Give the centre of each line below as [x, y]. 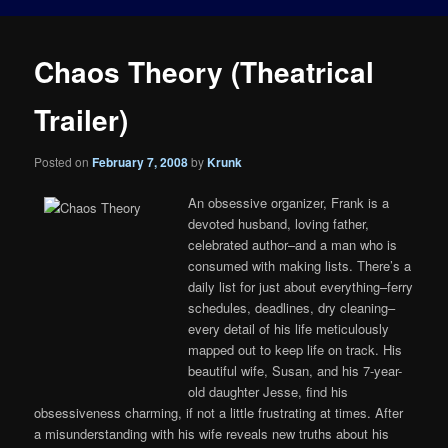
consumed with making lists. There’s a [300, 265]
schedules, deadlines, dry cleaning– [292, 307]
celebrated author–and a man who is [293, 244]
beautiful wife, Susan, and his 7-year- [295, 370]
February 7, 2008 [140, 161]
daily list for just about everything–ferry [301, 286]
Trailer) [81, 120]
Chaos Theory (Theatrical [204, 72]
